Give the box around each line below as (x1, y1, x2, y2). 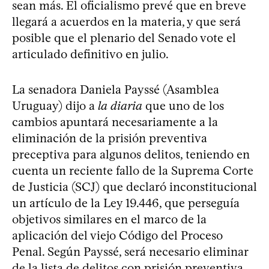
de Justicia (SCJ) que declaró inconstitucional (12, 180, 257, 194)
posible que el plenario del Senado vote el (12, 31, 236, 45)
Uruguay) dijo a (12, 98, 98, 113)
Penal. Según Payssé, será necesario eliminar (12, 244, 248, 259)
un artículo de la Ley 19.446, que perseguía (12, 196, 240, 210)
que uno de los (142, 98, 224, 113)
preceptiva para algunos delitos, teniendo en (12, 147, 250, 162)
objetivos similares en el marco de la (12, 212, 207, 226)
